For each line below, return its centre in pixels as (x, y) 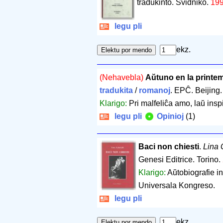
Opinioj (169, 116)
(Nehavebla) (121, 77)
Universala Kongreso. (176, 185)
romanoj (155, 90)
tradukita (116, 90)
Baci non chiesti (168, 146)
